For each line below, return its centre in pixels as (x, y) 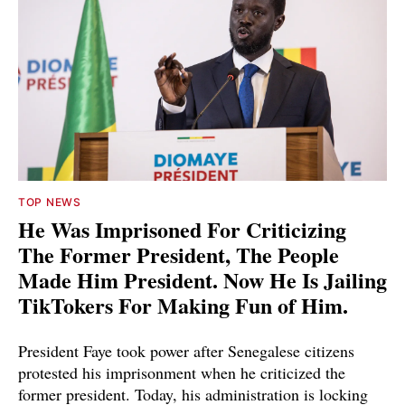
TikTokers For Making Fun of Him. (183, 305)
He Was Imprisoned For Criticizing (182, 229)
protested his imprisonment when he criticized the (182, 372)
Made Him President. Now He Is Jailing (202, 279)
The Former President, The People (179, 254)
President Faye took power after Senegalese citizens (186, 350)
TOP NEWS (50, 202)
